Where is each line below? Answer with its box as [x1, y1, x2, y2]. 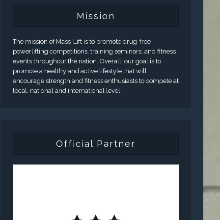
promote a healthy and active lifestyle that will [12, 67, 147, 75]
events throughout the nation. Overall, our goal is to [12, 57, 161, 65]
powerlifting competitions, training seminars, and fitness [12, 47, 176, 55]
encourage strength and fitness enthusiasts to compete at [12, 77, 179, 84]
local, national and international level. [12, 86, 122, 94]
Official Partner [55, 138, 136, 149]
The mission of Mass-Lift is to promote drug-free [12, 37, 151, 45]
